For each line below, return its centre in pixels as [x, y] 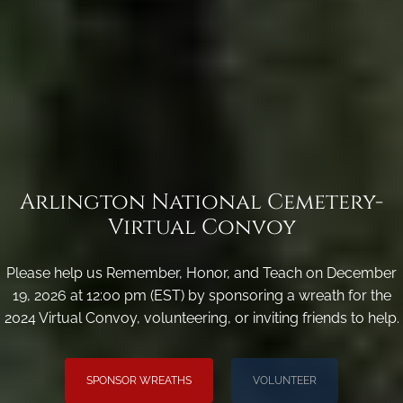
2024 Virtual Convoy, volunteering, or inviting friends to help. [201, 318]
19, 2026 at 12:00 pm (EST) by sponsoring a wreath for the [201, 296]
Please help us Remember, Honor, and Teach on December [201, 273]
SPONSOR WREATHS [139, 381]
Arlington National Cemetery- [201, 203]
